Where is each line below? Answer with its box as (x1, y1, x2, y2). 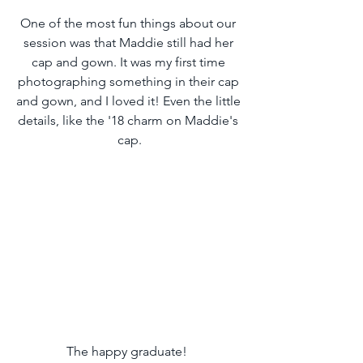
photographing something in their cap (17, 74, 242, 90)
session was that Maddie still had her (23, 35, 237, 51)
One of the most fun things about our (20, 15, 239, 32)
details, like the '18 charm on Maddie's (18, 113, 241, 129)
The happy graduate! (66, 343, 194, 359)
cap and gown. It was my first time (31, 54, 228, 70)
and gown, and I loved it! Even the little (15, 93, 244, 109)
